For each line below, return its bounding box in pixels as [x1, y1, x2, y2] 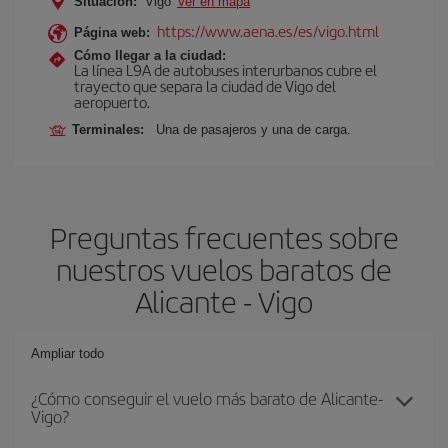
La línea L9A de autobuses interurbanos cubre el [74, 59, 377, 80]
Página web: [74, 25, 150, 40]
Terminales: [72, 122, 152, 137]
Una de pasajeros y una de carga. [156, 122, 351, 137]
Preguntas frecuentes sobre [49, 216, 399, 258]
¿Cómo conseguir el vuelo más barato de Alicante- [31, 386, 383, 410]
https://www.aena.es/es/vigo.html [157, 20, 379, 41]
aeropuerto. [74, 91, 150, 112]
